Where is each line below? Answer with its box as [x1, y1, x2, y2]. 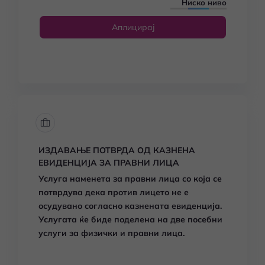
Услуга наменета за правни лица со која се [38, 173, 222, 184]
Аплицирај [111, 22, 154, 33]
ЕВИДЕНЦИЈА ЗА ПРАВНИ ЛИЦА [38, 157, 179, 168]
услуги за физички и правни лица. [38, 228, 185, 238]
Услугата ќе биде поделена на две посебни [38, 214, 222, 225]
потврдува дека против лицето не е [38, 187, 189, 198]
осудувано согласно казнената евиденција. [38, 201, 222, 211]
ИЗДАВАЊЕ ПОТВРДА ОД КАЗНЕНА [38, 145, 195, 156]
